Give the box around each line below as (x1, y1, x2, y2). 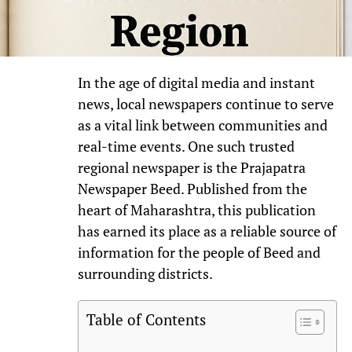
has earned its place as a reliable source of (77, 222, 336, 240)
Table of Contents (86, 309, 206, 329)
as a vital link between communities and (77, 115, 328, 134)
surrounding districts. (77, 264, 213, 283)
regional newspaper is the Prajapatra (77, 158, 306, 177)
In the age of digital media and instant (77, 73, 315, 92)
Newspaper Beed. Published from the (77, 179, 307, 198)
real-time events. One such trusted (77, 137, 295, 156)
